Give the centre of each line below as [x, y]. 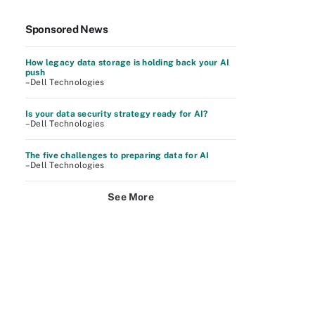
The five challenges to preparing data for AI [117, 155]
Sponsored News [67, 29]
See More [131, 197]
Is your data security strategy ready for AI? [117, 114]
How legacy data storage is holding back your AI [128, 63]
